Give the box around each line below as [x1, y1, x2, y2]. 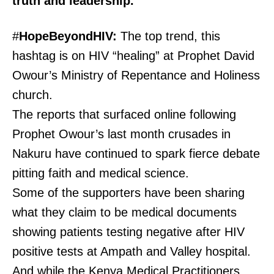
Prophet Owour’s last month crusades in [12, 127, 231, 141]
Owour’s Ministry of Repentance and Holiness [12, 68, 260, 83]
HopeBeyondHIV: [19, 29, 117, 43]
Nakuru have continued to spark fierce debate [12, 147, 260, 161]
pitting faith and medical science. [12, 166, 189, 180]
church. [12, 88, 53, 102]
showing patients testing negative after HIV [12, 225, 245, 239]
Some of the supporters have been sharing [12, 186, 245, 200]
